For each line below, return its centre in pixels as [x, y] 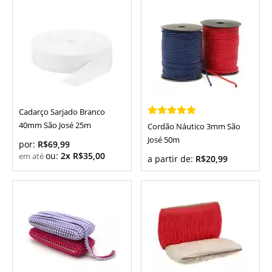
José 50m [163, 140]
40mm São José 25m [55, 125]
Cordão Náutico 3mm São [194, 127]
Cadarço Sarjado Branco [62, 112]
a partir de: [171, 159]
